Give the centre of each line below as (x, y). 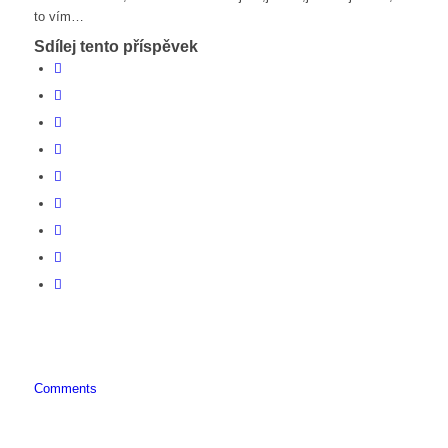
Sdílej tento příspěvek (115, 47)
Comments (65, 389)
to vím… (58, 17)
